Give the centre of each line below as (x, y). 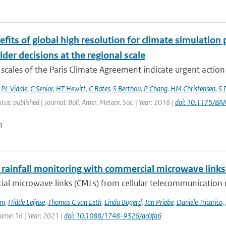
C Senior (41, 89)
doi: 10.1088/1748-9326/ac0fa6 (112, 216)
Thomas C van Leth (74, 202)
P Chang (155, 89)
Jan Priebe (159, 202)
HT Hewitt (71, 89)
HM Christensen (193, 89)
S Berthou (127, 89)
